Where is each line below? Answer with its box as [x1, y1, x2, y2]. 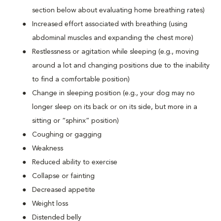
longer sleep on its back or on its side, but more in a [32, 103, 197, 110]
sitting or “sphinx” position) [32, 117, 119, 124]
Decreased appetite [32, 186, 95, 193]
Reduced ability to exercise [32, 158, 117, 166]
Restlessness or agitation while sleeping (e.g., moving [32, 48, 199, 55]
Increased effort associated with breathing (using [32, 20, 187, 28]
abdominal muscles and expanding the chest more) [32, 34, 193, 41]
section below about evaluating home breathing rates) [32, 6, 205, 14]
